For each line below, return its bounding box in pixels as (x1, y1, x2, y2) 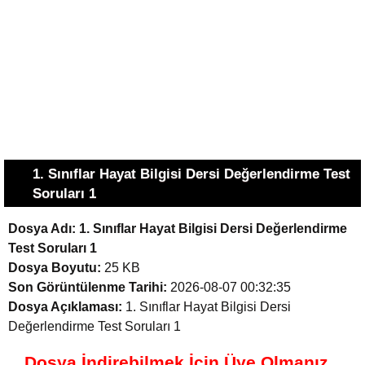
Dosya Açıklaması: (8, 300, 122, 314)
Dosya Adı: (8, 222, 76, 235)
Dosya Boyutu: (8, 261, 101, 275)
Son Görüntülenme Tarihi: (8, 280, 167, 294)
